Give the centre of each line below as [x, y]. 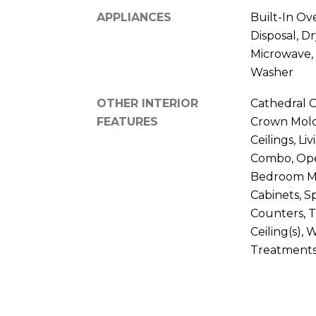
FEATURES [127, 122]
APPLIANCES [134, 17]
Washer [272, 72]
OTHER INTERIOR [147, 103]
